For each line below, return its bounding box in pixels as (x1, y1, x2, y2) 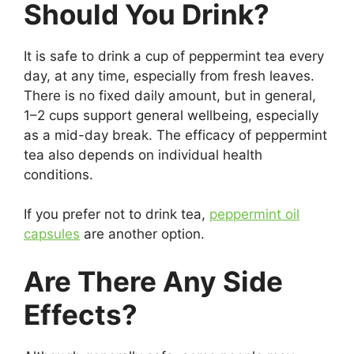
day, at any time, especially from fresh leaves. (24, 67, 314, 84)
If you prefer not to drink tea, (24, 206, 209, 222)
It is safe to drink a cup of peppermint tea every (24, 47, 324, 64)
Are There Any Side (24, 264, 283, 298)
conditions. (24, 166, 93, 183)
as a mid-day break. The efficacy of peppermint (24, 126, 327, 143)
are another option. (80, 226, 205, 242)
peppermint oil (209, 206, 299, 222)
